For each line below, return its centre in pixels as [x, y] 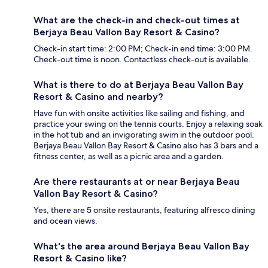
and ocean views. [66, 221]
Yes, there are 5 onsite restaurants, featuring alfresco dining [144, 210]
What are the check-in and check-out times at [137, 20]
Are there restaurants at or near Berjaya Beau [136, 182]
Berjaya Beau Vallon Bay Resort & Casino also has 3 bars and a [146, 146]
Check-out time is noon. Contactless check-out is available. [142, 60]
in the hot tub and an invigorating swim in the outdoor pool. [144, 135]
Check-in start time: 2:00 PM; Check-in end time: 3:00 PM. [143, 49]
